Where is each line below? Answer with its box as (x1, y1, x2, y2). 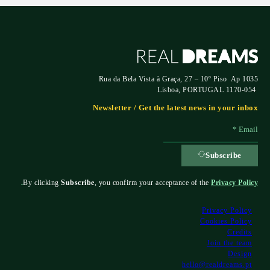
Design (228, 249, 252, 258)
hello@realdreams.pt (182, 260, 252, 269)
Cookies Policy (200, 216, 252, 225)
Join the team (207, 238, 252, 247)
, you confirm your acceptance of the (94, 178, 211, 187)
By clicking (23, 178, 61, 187)
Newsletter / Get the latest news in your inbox (93, 103, 258, 113)
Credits (227, 227, 252, 236)
